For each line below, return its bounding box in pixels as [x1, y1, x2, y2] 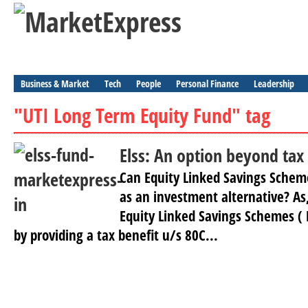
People [136, 77, 161, 90]
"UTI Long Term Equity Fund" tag [14, 102, 270, 129]
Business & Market [21, 77, 89, 90]
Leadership [254, 77, 294, 90]
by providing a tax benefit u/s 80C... [14, 225, 218, 245]
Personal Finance [176, 77, 239, 90]
